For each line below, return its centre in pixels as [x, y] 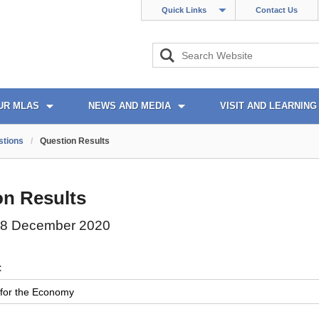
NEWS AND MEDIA [130, 106]
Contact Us [277, 10]
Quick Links [184, 10]
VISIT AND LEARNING [268, 106]
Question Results [75, 141]
